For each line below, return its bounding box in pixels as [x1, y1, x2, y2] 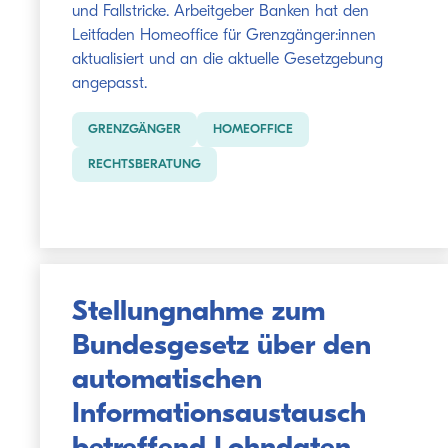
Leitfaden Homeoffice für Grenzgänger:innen [72, 28, 376, 44]
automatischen [72, 366, 262, 395]
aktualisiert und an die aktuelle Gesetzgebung [72, 52, 383, 68]
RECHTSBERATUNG [88, 158, 201, 171]
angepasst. [72, 76, 147, 92]
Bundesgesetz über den [72, 332, 371, 361]
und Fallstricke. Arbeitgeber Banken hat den [72, 4, 369, 20]
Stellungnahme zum [72, 298, 325, 327]
